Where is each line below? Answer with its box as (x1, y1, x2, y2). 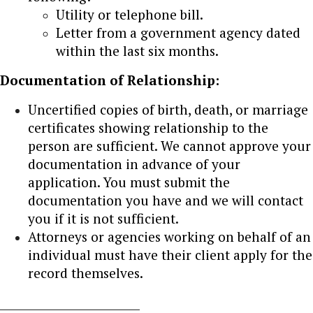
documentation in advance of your (28, 154, 240, 173)
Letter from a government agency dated (56, 23, 300, 41)
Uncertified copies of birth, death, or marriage (28, 100, 308, 118)
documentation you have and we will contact (28, 191, 303, 209)
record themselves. (28, 263, 143, 282)
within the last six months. (56, 41, 219, 59)
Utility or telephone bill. (56, 5, 203, 23)
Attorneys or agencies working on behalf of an (28, 227, 311, 245)
